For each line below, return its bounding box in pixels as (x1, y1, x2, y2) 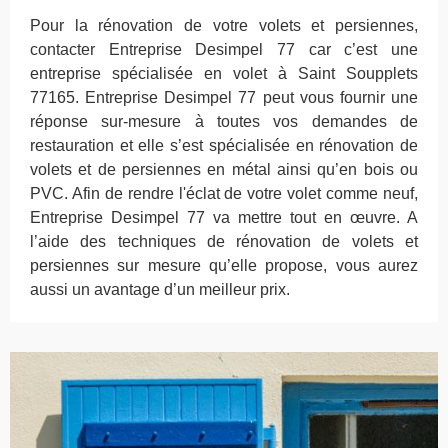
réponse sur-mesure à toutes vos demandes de (30, 113, 418, 130)
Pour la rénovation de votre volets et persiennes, (30, 17, 418, 34)
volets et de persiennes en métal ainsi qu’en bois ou (30, 161, 418, 178)
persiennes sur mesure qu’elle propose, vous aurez (30, 257, 418, 274)
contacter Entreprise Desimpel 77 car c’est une (30, 41, 418, 58)
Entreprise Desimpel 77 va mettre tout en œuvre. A (30, 209, 418, 226)
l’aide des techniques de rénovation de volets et (30, 233, 418, 250)
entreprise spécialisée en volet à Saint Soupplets (30, 65, 418, 82)
